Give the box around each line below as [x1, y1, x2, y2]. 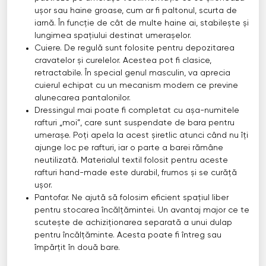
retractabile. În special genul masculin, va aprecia [34, 69, 230, 78]
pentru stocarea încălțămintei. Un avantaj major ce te [34, 206, 249, 215]
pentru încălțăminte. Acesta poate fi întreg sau [34, 231, 221, 240]
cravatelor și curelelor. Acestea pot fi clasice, [34, 56, 211, 65]
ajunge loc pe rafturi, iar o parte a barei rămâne [34, 144, 223, 153]
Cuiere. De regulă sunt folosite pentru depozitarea [34, 44, 235, 53]
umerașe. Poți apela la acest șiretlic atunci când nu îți [34, 131, 248, 140]
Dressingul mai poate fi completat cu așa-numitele [34, 106, 239, 115]
